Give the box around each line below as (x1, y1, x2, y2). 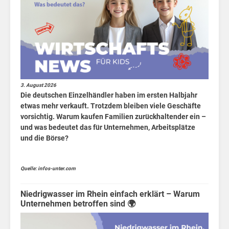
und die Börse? (20, 134, 68, 143)
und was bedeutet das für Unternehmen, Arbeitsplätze (20, 123, 195, 132)
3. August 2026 (20, 82, 56, 88)
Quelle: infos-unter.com (20, 166, 76, 172)
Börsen (140, 16, 166, 26)
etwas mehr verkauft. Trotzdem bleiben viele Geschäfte (20, 102, 201, 110)
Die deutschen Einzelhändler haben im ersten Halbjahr (20, 91, 197, 100)
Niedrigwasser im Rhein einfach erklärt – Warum (20, 189, 200, 199)
